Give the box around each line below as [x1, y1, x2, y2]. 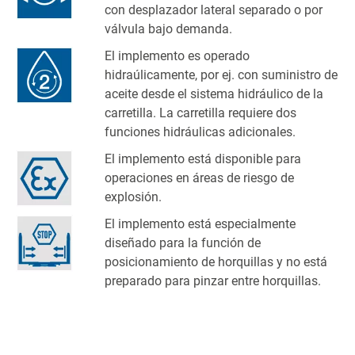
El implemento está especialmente [105, 216, 296, 231]
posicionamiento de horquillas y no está [105, 254, 327, 269]
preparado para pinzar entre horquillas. [105, 273, 321, 288]
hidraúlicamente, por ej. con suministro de [105, 67, 338, 82]
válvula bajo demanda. [105, 21, 232, 36]
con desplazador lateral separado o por [105, 2, 323, 17]
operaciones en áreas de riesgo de [105, 170, 294, 185]
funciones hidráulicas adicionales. [105, 124, 296, 139]
